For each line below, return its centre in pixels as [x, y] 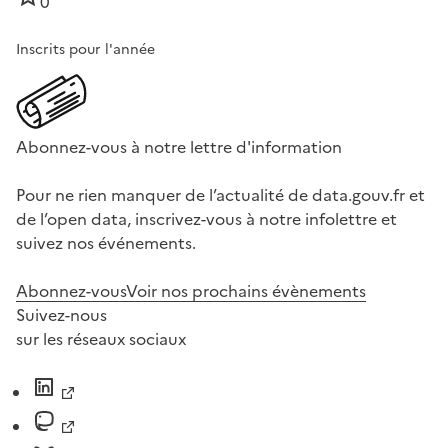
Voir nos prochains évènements [246, 291]
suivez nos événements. [106, 243]
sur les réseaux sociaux [101, 339]
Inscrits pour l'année [85, 50]
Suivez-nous [61, 315]
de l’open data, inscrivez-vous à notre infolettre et [206, 219]
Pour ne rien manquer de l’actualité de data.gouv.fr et [220, 195]
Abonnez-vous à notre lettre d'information [179, 147]
